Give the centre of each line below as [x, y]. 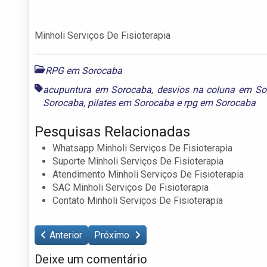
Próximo [113, 235]
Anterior [66, 235]
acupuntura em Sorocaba [97, 89]
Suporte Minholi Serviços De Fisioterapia [138, 161]
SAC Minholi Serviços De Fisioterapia [131, 187]
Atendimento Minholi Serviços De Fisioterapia [148, 174]
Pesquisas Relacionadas [112, 131]
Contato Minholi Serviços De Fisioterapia [138, 200]
